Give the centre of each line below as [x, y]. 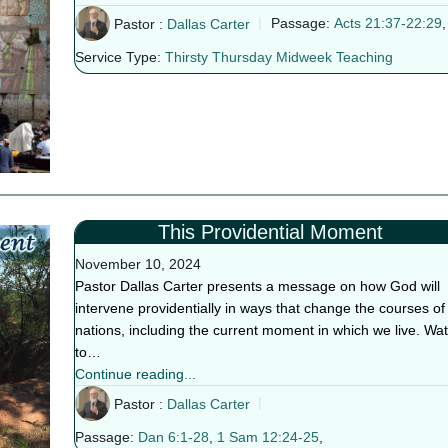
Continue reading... [135, 374]
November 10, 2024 [137, 264]
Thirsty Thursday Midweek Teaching [278, 57]
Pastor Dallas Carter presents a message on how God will [257, 286]
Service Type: [117, 57]
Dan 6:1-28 [173, 437]
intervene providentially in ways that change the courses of [259, 308]
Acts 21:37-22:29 [387, 23]
